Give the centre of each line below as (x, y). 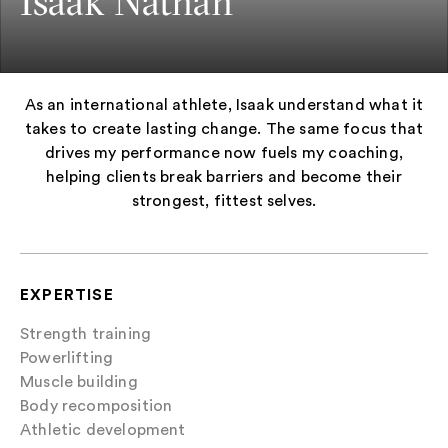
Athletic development (103, 429)
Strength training (86, 333)
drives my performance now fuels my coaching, (224, 152)
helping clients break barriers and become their (224, 176)
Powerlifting (67, 357)
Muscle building (79, 381)
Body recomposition (96, 405)
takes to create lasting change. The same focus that (224, 128)
